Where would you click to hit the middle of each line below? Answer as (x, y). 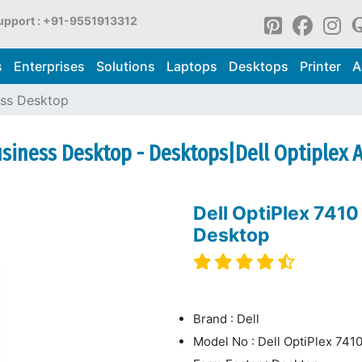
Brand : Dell (226, 318)
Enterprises (49, 66)
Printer (320, 66)
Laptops (192, 66)
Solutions (125, 66)
